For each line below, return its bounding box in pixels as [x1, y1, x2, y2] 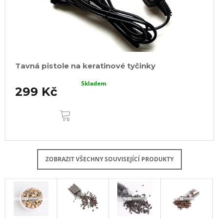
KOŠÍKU [71, 109, 107, 123]
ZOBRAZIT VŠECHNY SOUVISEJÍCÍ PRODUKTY [45, 155, 174, 164]
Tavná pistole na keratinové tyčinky [15, 61, 155, 71]
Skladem [81, 79, 107, 88]
